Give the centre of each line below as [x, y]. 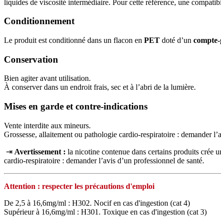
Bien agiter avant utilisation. [47, 78]
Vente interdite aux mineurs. [47, 125]
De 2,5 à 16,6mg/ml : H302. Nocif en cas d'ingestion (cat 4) [97, 203]
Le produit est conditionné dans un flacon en [74, 40]
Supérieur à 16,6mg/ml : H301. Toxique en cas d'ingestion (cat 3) [105, 212]
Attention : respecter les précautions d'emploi [79, 186]
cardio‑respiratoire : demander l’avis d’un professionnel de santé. [104, 160]
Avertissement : [41, 151]
